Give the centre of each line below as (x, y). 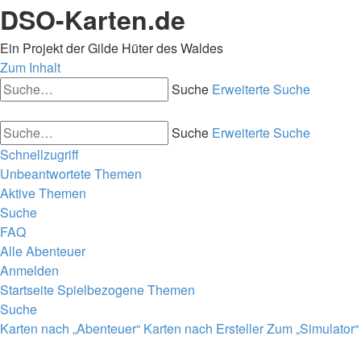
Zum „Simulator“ (313, 328)
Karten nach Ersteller (203, 328)
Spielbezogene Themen (126, 290)
